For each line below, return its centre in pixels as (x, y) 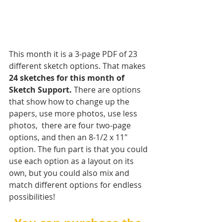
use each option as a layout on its (72, 161)
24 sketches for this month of (68, 78)
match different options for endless (76, 185)
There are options (107, 90)
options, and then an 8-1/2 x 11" (69, 138)
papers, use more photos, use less (74, 114)
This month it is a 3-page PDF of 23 (74, 54)
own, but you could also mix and (70, 173)
